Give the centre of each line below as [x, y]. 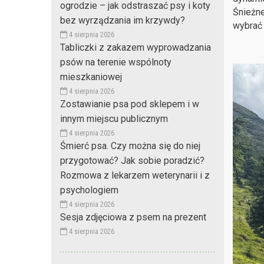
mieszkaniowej [91, 77]
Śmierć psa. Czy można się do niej [130, 146]
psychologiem [89, 190]
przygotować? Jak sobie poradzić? [132, 160]
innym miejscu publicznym [114, 118]
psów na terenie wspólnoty [116, 62]
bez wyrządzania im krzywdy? [123, 20]
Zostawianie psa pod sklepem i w [130, 104]
